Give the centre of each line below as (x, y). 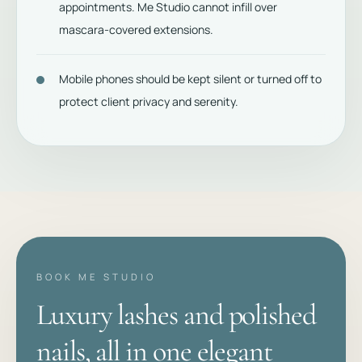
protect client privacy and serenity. (149, 101)
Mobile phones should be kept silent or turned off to (190, 79)
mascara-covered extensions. (136, 29)
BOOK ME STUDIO (97, 277)
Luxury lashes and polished (176, 315)
